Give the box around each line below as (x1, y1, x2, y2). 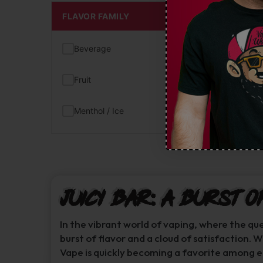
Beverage (74, 43, 111, 53)
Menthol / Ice (74, 106, 124, 116)
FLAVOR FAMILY (62, 11, 130, 21)
